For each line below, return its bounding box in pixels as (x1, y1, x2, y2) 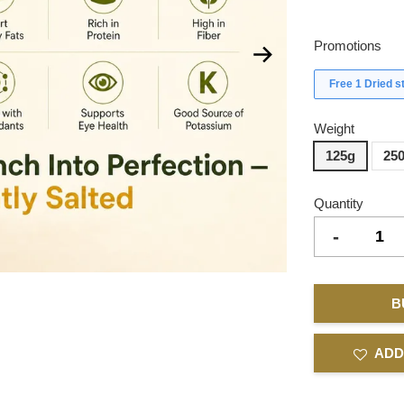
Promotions (314, 38, 382, 54)
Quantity (314, 196, 364, 212)
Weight (314, 121, 355, 137)
